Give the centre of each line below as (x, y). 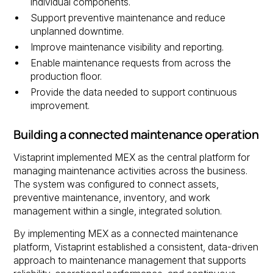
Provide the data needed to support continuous (134, 92)
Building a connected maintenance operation (136, 134)
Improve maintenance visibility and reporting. (127, 48)
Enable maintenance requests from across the (131, 63)
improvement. (60, 105)
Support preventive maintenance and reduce (128, 18)
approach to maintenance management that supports (130, 261)
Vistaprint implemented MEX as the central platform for (132, 157)
